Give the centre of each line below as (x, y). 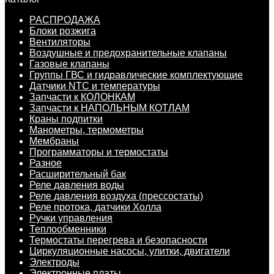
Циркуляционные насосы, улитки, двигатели (130, 251)
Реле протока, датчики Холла (95, 207)
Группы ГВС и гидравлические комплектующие (136, 75)
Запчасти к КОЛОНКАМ (82, 97)
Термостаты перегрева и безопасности (118, 240)
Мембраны (54, 141)
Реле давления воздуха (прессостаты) (116, 196)
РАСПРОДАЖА (65, 20)
